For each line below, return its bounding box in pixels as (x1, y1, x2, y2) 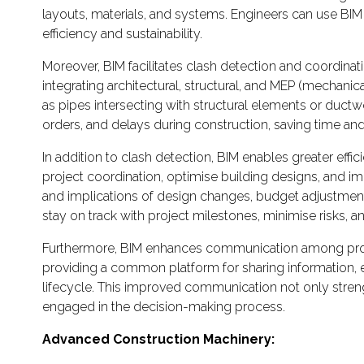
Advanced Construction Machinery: (42, 331, 275, 347)
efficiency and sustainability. (42, 26, 202, 41)
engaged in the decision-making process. (42, 299, 285, 314)
